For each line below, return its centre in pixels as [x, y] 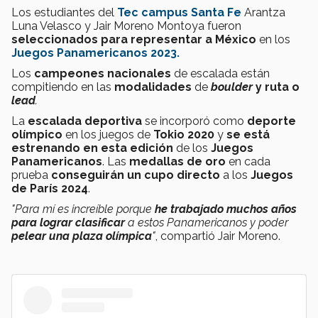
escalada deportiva [85, 121]
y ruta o [276, 87]
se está [248, 134]
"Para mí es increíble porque [83, 209]
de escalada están [220, 73]
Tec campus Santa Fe [179, 12]
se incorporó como [194, 121]
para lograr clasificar [68, 222]
